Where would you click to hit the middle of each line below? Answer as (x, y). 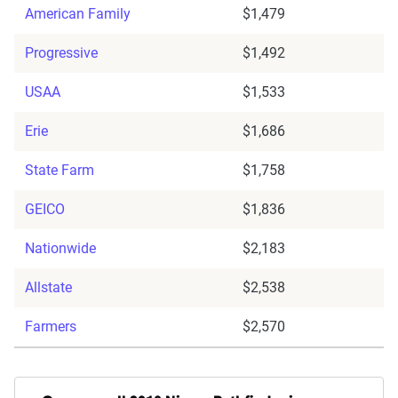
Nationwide (60, 249)
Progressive (61, 53)
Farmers (51, 327)
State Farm (60, 171)
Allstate (48, 288)
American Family (78, 14)
